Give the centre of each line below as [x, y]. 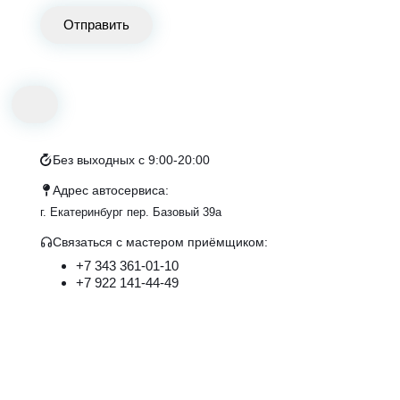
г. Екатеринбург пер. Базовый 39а [131, 212]
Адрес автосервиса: [111, 191]
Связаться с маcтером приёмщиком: [160, 242]
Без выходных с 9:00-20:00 [131, 160]
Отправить [96, 25]
